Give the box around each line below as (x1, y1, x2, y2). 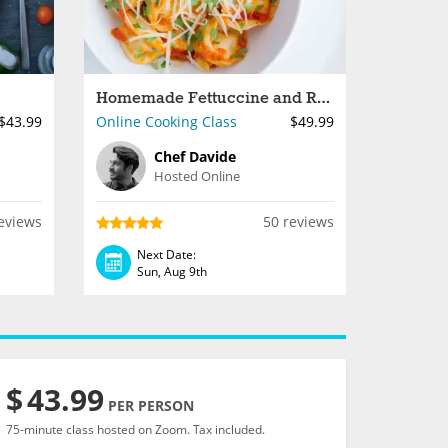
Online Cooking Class (95, 112, 237, 131)
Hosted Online (153, 167, 240, 185)
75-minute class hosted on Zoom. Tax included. (6, 421, 265, 438)
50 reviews (263, 212, 334, 231)
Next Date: (136, 245, 196, 263)
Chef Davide (153, 147, 236, 166)
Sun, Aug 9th (136, 262, 207, 280)
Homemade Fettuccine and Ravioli (316, 88, 330, 109)
